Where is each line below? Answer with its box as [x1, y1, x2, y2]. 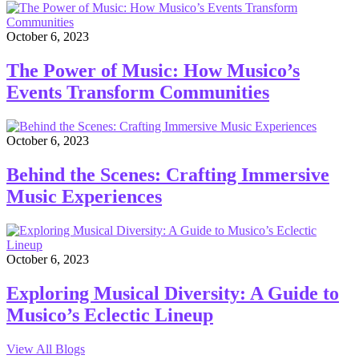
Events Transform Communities [6, 82, 269, 103]
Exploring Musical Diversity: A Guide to [6, 282, 339, 304]
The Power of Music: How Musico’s [6, 60, 300, 82]
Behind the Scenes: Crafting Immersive [6, 164, 329, 186]
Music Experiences [6, 186, 162, 208]
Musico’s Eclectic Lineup [6, 304, 213, 325]
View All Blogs [6, 341, 85, 356]
